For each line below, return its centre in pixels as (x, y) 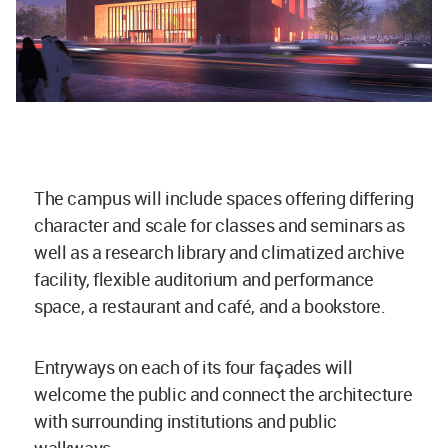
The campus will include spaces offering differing (224, 197)
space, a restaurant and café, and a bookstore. (212, 305)
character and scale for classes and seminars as (219, 224)
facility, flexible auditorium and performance (204, 278)
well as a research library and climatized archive (219, 251)
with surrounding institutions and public (185, 420)
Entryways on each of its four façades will (193, 366)
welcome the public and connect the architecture (223, 393)
